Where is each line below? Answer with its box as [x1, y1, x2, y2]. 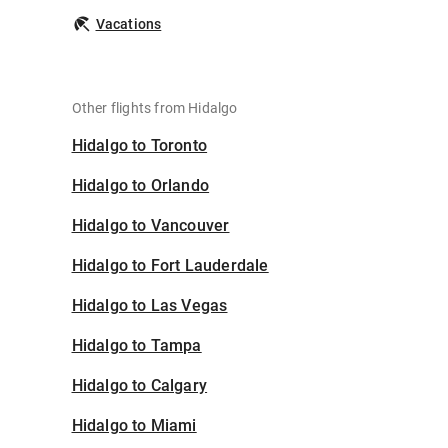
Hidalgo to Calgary [71, 376, 208, 396]
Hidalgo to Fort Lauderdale [71, 256, 269, 276]
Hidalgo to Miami [71, 416, 197, 436]
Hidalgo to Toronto [71, 136, 208, 156]
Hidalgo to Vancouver [71, 216, 230, 236]
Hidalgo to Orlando [71, 176, 210, 196]
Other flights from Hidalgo [71, 100, 238, 117]
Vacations [95, 16, 162, 33]
